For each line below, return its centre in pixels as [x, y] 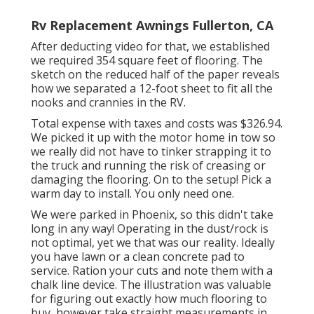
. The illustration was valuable [193, 285]
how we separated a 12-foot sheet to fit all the [152, 89]
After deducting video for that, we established [150, 47]
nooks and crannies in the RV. [108, 103]
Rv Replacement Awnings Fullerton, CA [152, 26]
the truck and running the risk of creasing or [148, 166]
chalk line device [73, 285]
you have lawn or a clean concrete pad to [138, 257]
